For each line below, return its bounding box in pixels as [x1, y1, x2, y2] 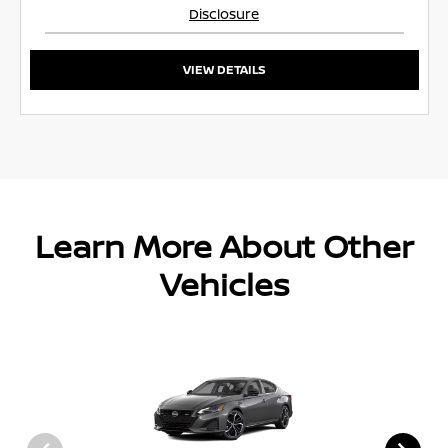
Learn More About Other [34, 224, 414, 269]
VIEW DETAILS [182, 61, 266, 79]
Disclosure [189, 4, 259, 24]
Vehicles [159, 262, 289, 307]
